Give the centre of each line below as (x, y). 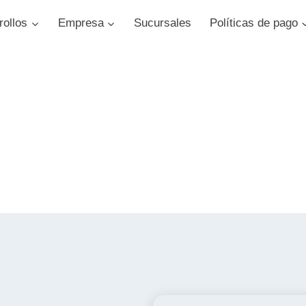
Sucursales (162, 23)
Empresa (81, 23)
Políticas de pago (254, 23)
